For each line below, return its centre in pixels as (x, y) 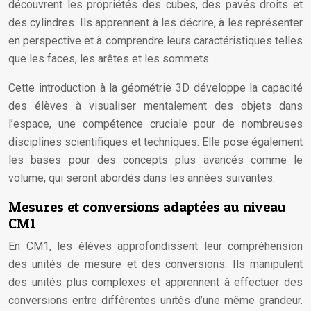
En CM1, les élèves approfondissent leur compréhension (155, 246)
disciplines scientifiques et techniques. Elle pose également (155, 142)
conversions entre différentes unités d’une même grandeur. (155, 300)
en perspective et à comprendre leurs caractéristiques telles (155, 41)
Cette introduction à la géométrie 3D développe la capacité (155, 88)
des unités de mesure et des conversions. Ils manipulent (155, 264)
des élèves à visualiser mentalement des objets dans (155, 106)
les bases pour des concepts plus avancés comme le (155, 160)
